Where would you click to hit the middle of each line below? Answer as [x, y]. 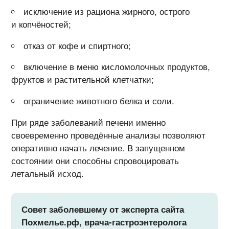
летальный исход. [48, 174]
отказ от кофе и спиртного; [77, 45]
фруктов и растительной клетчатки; [83, 79]
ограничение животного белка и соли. [99, 101]
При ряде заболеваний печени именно [89, 122]
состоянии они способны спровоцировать [95, 161]
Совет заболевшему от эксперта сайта [103, 209]
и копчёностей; [41, 24]
